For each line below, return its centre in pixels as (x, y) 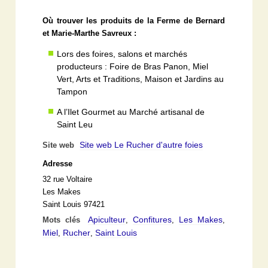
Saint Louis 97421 (74, 204)
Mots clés (64, 220)
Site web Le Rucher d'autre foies (141, 144)
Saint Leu (75, 125)
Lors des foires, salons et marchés (122, 54)
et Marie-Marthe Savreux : (90, 34)
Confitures (153, 219)
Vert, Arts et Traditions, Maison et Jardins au (141, 79)
